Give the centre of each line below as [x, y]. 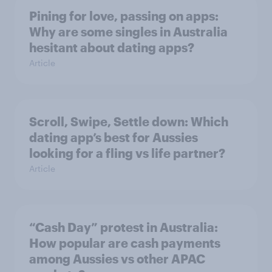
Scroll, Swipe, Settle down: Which [129, 121]
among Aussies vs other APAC [117, 259]
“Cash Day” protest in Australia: [124, 227]
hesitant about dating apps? [112, 47]
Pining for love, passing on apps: [124, 16]
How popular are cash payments [125, 243]
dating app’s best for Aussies [114, 137]
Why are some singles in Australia [128, 32]
